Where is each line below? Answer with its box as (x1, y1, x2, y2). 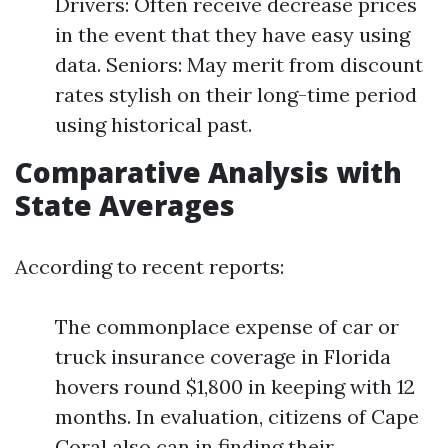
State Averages (15, 186, 235, 224)
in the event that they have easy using (55, 22, 410, 47)
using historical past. (55, 112, 252, 137)
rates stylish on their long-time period (55, 82, 417, 107)
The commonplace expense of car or (55, 314, 399, 339)
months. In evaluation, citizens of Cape (55, 404, 419, 429)
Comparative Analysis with (15, 153, 402, 191)
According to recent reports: (15, 254, 284, 279)
